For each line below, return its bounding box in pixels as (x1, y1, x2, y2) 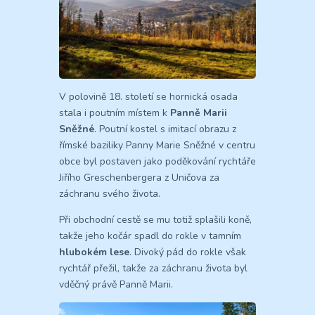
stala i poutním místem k (59, 105, 170, 120)
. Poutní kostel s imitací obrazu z (94, 122, 236, 136)
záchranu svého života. (59, 186, 160, 200)
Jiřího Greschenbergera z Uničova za (59, 170, 219, 184)
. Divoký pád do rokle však (129, 245, 246, 259)
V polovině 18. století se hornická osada (59, 89, 238, 103)
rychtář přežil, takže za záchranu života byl (59, 261, 247, 275)
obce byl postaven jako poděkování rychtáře (59, 154, 256, 168)
